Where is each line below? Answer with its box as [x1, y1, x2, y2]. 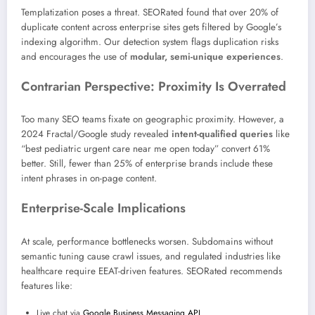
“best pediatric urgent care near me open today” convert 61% [21, 142, 270, 156]
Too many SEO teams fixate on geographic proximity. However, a [21, 112, 284, 127]
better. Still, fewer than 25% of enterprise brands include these [21, 157, 273, 171]
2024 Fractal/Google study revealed [21, 127, 172, 141]
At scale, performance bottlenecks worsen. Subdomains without [21, 234, 273, 248]
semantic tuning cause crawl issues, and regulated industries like [21, 249, 281, 263]
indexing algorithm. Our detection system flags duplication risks [21, 34, 278, 49]
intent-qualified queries [172, 127, 273, 141]
